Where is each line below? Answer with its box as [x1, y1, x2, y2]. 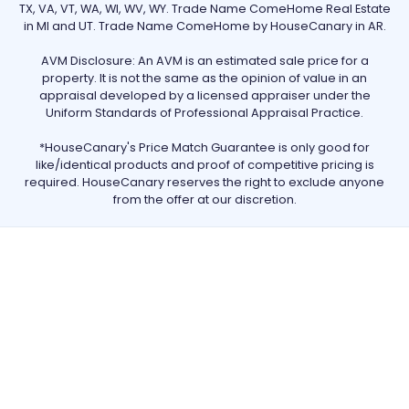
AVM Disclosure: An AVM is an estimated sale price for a [40, 53, 369, 69]
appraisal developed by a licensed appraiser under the [38, 88, 371, 104]
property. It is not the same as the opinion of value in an [42, 70, 367, 87]
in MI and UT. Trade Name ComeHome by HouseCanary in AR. [23, 18, 386, 35]
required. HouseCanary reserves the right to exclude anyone [25, 174, 384, 191]
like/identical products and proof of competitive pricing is [35, 157, 374, 173]
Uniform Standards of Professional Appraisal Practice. [46, 105, 363, 121]
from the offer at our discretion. [112, 192, 297, 208]
